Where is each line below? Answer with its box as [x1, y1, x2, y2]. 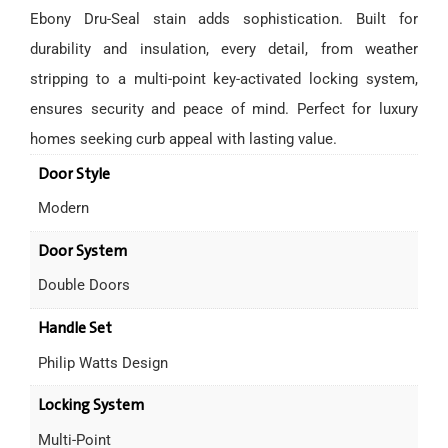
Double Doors [37, 276, 130, 295]
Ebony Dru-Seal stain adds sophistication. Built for [30, 10, 418, 28]
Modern [37, 199, 89, 218]
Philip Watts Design [37, 353, 168, 372]
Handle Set [37, 317, 112, 338]
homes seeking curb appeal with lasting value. [30, 130, 337, 148]
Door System [37, 240, 127, 261]
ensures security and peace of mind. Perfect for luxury [30, 100, 418, 118]
